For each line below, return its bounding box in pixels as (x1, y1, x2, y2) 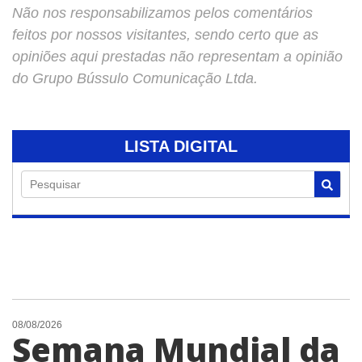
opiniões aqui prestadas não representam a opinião (12, 48, 343, 65)
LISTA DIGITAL (124, 137, 238, 155)
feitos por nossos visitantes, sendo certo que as (12, 26, 318, 43)
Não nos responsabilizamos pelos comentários (12, 4, 313, 21)
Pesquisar (30, 177, 81, 191)
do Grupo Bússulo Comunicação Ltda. (12, 69, 258, 86)
